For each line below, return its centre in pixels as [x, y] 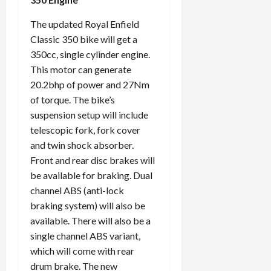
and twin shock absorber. [82, 145]
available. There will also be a [90, 220]
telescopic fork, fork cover [85, 129]
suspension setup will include [89, 114]
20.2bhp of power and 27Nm [90, 84]
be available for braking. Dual [91, 175]
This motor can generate [81, 69]
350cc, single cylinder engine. [90, 54]
